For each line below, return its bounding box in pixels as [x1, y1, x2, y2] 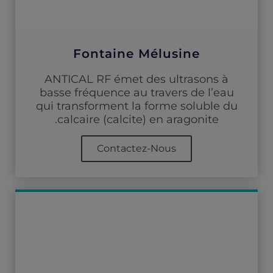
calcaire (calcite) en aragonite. [57, 112, 219, 126]
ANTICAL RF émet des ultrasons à [44, 72, 229, 86]
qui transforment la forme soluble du [35, 99, 238, 113]
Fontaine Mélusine [73, 46, 200, 61]
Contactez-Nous [97, 142, 176, 154]
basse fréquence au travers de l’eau [39, 85, 234, 99]
